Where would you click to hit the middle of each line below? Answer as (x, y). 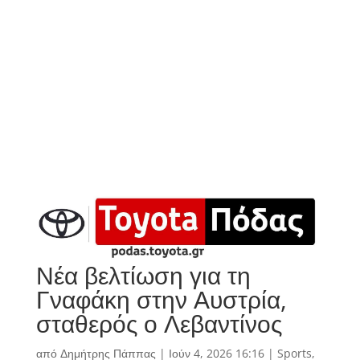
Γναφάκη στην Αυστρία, (161, 300)
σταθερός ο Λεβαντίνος (159, 324)
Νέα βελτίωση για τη (143, 276)
